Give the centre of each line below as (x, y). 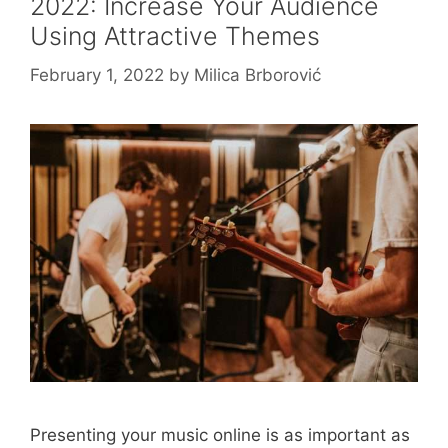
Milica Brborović (257, 74)
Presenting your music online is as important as (220, 435)
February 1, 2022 (97, 74)
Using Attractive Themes (175, 36)
